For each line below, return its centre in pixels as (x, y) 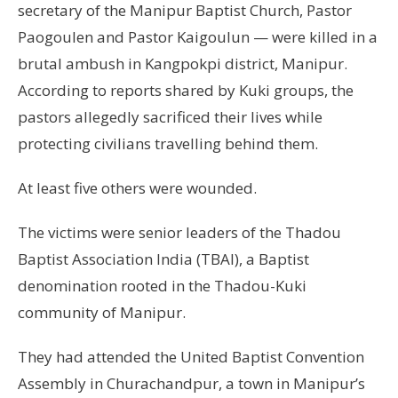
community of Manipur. (102, 312)
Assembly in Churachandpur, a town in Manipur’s (191, 383)
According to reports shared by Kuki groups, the (186, 90)
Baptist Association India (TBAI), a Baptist (163, 259)
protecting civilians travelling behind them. (168, 143)
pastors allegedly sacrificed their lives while (170, 116)
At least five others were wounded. (137, 187)
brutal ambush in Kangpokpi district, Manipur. (183, 63)
